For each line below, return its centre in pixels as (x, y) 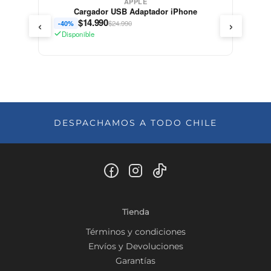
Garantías (135, 260)
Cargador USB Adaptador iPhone (136, 11)
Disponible (78, 34)
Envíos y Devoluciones (135, 247)
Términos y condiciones (135, 232)
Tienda (135, 211)
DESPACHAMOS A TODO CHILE (135, 122)
